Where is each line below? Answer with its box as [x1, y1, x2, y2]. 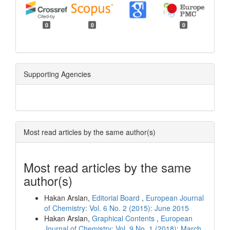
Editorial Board [92, 192, 142, 203]
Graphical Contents [92, 213, 157, 223]
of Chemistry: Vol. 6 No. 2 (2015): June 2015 [44, 202, 189, 213]
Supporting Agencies [24, 68, 91, 79]
